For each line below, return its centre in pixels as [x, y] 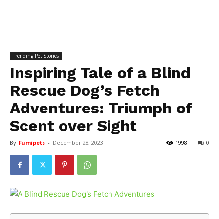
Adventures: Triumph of [101, 108]
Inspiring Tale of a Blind [100, 73]
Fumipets [32, 142]
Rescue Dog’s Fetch [85, 90]
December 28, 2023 [78, 142]
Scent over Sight [73, 126]
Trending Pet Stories [36, 56]
